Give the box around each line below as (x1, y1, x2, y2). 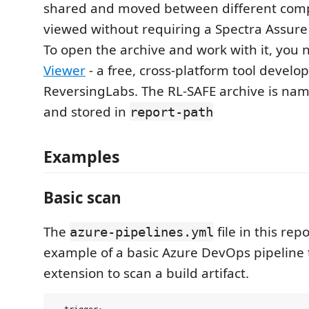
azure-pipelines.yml (70, 224, 214, 239)
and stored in (43, 102, 130, 121)
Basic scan (43, 186, 121, 208)
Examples (43, 146, 120, 168)
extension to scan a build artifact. (43, 264, 249, 282)
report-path (130, 103, 213, 119)
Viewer (43, 61, 86, 79)
